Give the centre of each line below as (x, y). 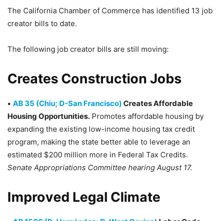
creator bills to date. (42, 23)
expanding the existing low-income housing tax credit (101, 129)
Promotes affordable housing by (147, 116)
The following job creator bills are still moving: (88, 49)
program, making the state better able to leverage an (99, 142)
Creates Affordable (157, 103)
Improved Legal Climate (84, 197)
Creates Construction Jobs (94, 79)
